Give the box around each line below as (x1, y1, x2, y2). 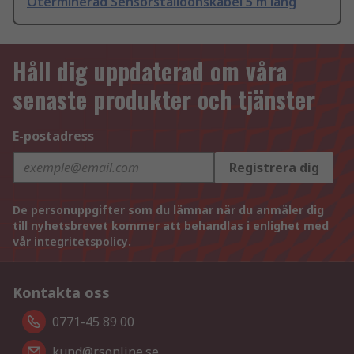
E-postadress (13, 127, 94, 145)
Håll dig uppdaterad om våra (13, 53, 287, 89)
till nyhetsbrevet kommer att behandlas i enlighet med (13, 218, 329, 234)
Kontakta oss (13, 283, 110, 303)
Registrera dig (229, 159, 319, 177)
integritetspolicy (34, 234, 128, 250)
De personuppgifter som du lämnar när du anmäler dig (13, 202, 324, 218)
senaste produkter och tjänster (13, 81, 315, 118)
